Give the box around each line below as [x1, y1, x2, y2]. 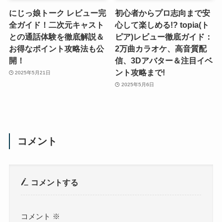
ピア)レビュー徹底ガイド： [115, 32, 213, 42]
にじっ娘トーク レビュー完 [8, 8, 106, 18]
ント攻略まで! [115, 68, 166, 77]
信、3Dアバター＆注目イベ [115, 56, 213, 65]
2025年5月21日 [15, 69, 51, 75]
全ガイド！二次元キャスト [8, 20, 104, 30]
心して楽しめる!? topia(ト [115, 20, 210, 30]
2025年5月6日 [121, 81, 154, 87]
